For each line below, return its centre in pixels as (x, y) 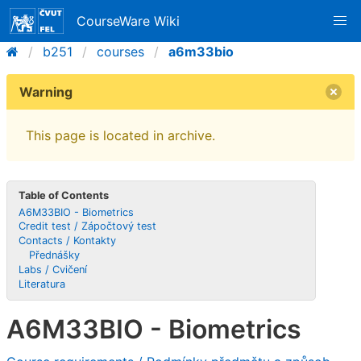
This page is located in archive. (120, 135)
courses (120, 52)
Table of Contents (64, 195)
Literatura (42, 284)
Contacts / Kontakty (68, 241)
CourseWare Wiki (129, 21)
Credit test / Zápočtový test (88, 226)
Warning (46, 92)
